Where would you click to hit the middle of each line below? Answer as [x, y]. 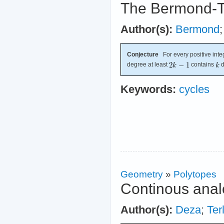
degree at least [148, 65]
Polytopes [195, 174]
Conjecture [143, 55]
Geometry [142, 174]
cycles [194, 90]
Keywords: [148, 90]
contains [202, 65]
